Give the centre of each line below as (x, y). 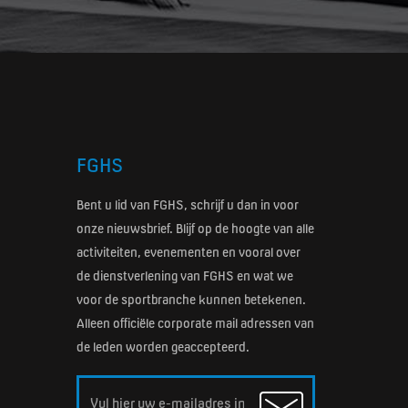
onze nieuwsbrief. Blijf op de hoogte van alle (195, 228)
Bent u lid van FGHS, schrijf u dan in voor (187, 204)
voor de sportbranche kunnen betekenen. (191, 299)
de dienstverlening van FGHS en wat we (184, 275)
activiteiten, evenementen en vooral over (188, 252)
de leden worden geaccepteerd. (163, 347)
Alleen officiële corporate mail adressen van (195, 323)
